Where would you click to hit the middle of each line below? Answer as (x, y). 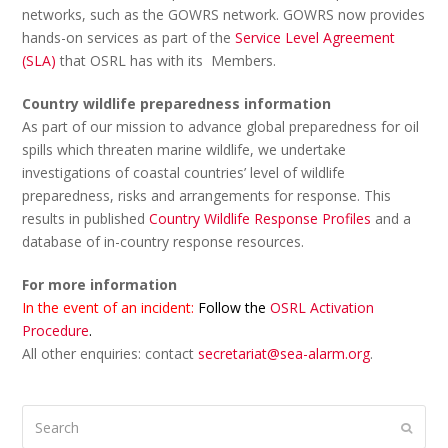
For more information (100, 284)
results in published (86, 218)
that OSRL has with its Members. (166, 60)
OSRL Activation (322, 307)
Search (44, 416)
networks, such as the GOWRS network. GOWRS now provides (224, 14)
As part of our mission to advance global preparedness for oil (221, 126)
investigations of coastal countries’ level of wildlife (184, 172)
